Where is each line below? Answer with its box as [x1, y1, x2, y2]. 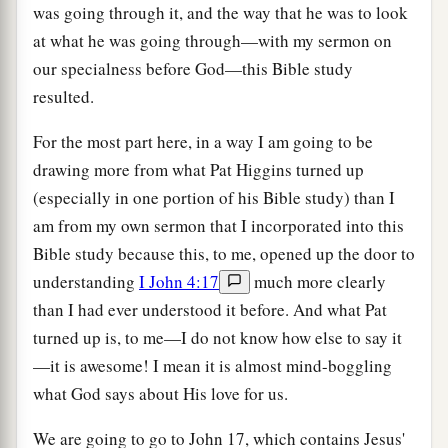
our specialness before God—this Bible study [33, 56, 353, 80]
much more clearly [250, 269, 386, 293]
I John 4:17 [139, 269, 219, 293]
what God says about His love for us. [33, 381, 288, 405]
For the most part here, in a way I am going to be [33, 129, 373, 153]
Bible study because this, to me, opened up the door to [33, 241, 415, 265]
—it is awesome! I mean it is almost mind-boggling [33, 353, 392, 377]
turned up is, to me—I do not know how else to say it [33, 325, 402, 349]
